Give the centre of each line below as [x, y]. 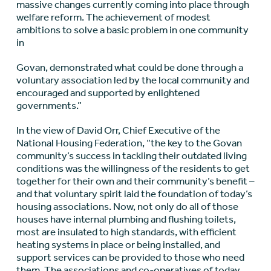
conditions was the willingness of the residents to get [133, 168]
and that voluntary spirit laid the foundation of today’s [134, 194]
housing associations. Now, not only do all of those [127, 207]
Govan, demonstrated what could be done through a [129, 67]
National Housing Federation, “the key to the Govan [129, 143]
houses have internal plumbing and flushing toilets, [126, 219]
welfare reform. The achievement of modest [113, 17]
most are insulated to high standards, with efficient [126, 232]
